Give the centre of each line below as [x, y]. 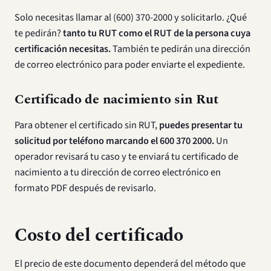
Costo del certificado [99, 236]
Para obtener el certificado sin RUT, [87, 125]
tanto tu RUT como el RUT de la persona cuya [157, 33]
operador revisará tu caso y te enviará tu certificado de [126, 157]
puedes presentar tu [201, 125]
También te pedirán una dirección [181, 49]
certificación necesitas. [63, 49]
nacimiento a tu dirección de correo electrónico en [118, 172]
